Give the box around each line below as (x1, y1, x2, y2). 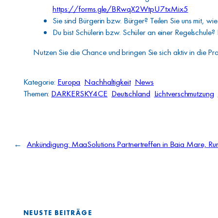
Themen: (23, 88, 52, 99)
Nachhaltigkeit (84, 76, 131, 88)
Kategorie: (23, 76, 57, 88)
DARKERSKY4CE (51, 88, 108, 99)
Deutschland (111, 88, 150, 99)
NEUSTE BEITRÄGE (23, 208, 92, 217)
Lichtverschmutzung (154, 88, 214, 99)
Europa (57, 76, 81, 88)
